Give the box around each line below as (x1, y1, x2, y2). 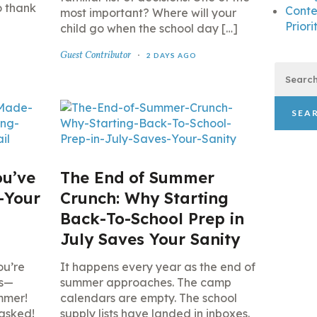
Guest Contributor (59, 49, 131, 62)
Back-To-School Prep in (59, 209, 244, 229)
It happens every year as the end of (59, 260, 255, 274)
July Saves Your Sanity (59, 229, 240, 249)
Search (273, 62, 313, 76)
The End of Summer (59, 168, 214, 188)
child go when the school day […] (59, 21, 238, 35)
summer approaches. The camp (59, 275, 231, 289)
